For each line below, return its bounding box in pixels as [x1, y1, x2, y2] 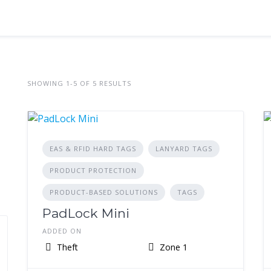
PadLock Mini [42, 206, 129, 221]
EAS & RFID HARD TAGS [49, 144, 136, 153]
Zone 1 [157, 241, 188, 253]
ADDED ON [42, 226, 82, 235]
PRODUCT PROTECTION [49, 166, 137, 175]
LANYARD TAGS [155, 144, 212, 153]
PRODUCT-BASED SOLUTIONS [49, 188, 158, 197]
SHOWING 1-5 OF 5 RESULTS [27, 78, 131, 88]
